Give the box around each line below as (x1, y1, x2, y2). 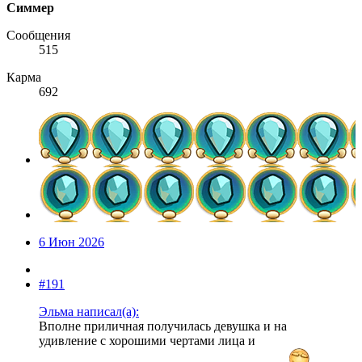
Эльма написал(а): (39, 305, 139, 319)
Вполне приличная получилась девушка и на (39, 319, 287, 334)
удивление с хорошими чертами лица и (39, 334, 255, 348)
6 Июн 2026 (39, 235, 104, 250)
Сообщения (6, 28, 70, 43)
